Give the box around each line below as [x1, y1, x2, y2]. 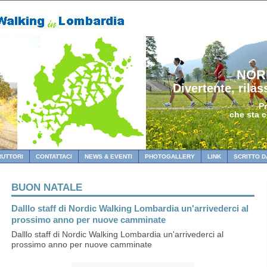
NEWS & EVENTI [85, 153, 132, 160]
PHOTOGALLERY [145, 153, 195, 160]
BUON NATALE [11, 181, 82, 193]
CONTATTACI [36, 153, 72, 160]
